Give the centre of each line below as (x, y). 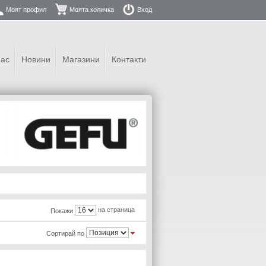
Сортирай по (65, 233)
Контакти (129, 59)
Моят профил (26, 9)
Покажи (62, 210)
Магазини (81, 59)
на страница (115, 210)
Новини (36, 59)
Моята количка (92, 9)
